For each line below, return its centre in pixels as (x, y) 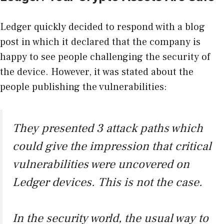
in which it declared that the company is (110, 42)
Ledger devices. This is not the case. (107, 182)
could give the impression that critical (112, 146)
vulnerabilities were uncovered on (101, 164)
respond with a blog (161, 27)
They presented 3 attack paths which (108, 128)
